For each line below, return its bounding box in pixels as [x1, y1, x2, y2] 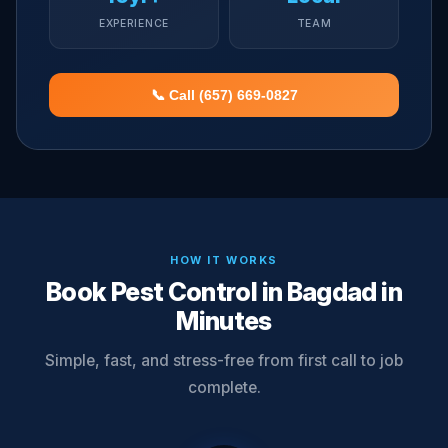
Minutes [176, 305, 272, 336]
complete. [187, 378, 261, 397]
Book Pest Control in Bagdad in [46, 276, 402, 307]
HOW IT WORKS [170, 253, 278, 267]
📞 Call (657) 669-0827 [150, 87, 298, 103]
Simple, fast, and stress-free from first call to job [45, 351, 403, 370]
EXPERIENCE [98, 17, 170, 30]
